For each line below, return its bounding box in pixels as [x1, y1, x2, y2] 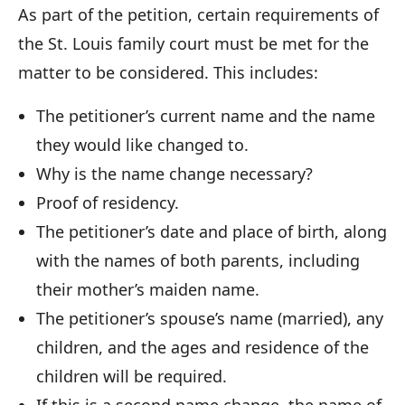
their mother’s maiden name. [36, 278, 259, 300]
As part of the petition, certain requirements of [18, 3, 379, 25]
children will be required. [36, 364, 227, 387]
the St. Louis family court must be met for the [18, 32, 369, 54]
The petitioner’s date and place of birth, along [36, 220, 387, 242]
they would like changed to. [36, 133, 249, 155]
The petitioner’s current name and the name [36, 104, 375, 127]
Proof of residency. [36, 191, 179, 213]
